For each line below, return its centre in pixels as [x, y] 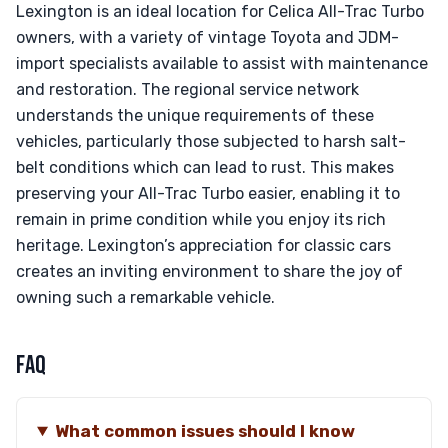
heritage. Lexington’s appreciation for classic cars [203, 245]
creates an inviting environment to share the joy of [209, 271]
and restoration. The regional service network [187, 89]
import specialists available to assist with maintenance [222, 63]
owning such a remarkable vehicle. [145, 297]
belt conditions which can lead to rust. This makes [205, 167]
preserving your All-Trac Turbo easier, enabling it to [208, 193]
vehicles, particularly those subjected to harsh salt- [211, 141]
